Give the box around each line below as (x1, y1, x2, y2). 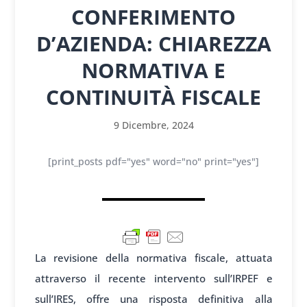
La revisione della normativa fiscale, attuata (34, 251, 273, 265)
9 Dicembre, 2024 (113, 119, 194, 132)
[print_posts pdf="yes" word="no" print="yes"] (48, 155, 259, 169)
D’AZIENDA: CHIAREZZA (36, 29, 271, 58)
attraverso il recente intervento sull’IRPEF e (34, 271, 273, 286)
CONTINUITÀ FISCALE (46, 83, 261, 112)
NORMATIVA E (82, 56, 225, 85)
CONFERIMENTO (71, 3, 236, 32)
